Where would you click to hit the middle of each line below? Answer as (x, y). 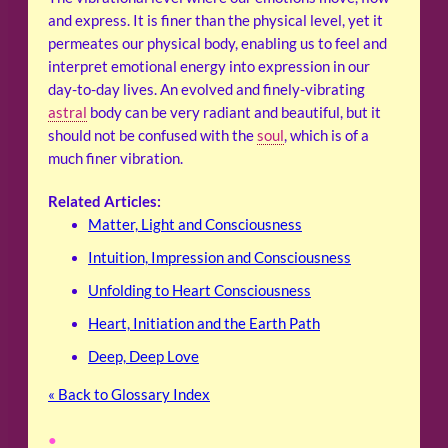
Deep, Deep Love (143, 356)
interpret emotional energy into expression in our (209, 66)
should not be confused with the (152, 135)
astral (67, 112)
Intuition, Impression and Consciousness (219, 257)
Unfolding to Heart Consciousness (199, 290)
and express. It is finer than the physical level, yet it (215, 20)
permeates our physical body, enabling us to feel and (217, 43)
